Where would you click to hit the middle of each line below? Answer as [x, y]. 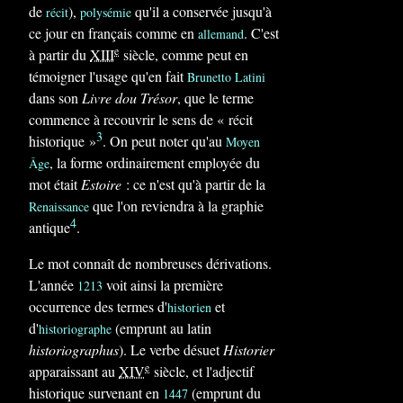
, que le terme [215, 98]
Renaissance [59, 206]
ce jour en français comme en [113, 33]
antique [49, 227]
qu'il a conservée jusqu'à [201, 11]
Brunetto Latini [226, 77]
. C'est [261, 33]
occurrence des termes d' [98, 306]
